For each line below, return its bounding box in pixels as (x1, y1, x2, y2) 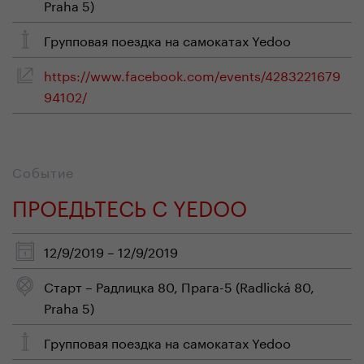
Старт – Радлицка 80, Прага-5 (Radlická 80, (44, 275, 314, 296)
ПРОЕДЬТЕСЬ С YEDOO (12, 188, 247, 222)
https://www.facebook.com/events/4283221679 (44, 64, 340, 84)
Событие (12, 161, 74, 181)
